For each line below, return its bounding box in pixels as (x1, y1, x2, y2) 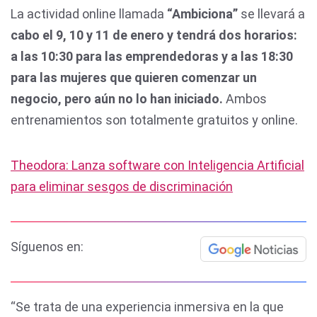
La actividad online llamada (11, 6, 167, 22)
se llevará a (238, 6, 305, 22)
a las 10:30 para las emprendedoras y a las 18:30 (11, 49, 293, 64)
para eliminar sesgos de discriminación (11, 179, 233, 195)
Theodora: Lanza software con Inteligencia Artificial (11, 158, 304, 173)
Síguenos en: (11, 239, 83, 255)
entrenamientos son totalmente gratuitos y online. (11, 113, 298, 128)
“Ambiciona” (167, 6, 238, 22)
